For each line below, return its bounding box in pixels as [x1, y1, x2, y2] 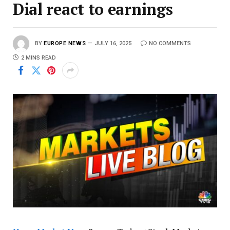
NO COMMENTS [149, 40, 191, 47]
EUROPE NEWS [44, 40, 86, 47]
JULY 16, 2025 [94, 40, 132, 47]
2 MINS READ [21, 54, 56, 61]
